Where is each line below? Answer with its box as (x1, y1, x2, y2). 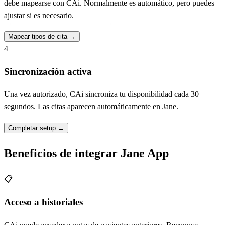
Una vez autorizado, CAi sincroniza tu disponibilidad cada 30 (4, 90, 199, 99)
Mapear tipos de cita (8, 32, 69, 40)
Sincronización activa (4, 66, 92, 77)
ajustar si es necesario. (4, 11, 74, 20)
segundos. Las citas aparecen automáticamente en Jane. (4, 102, 178, 111)
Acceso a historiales (4, 196, 83, 207)
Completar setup (8, 124, 58, 132)
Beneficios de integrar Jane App (4, 147, 169, 160)
